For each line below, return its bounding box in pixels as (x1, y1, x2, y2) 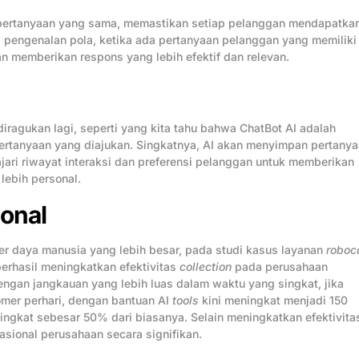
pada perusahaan (232, 259, 328, 273)
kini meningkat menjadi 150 (199, 292, 348, 307)
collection (179, 259, 232, 273)
